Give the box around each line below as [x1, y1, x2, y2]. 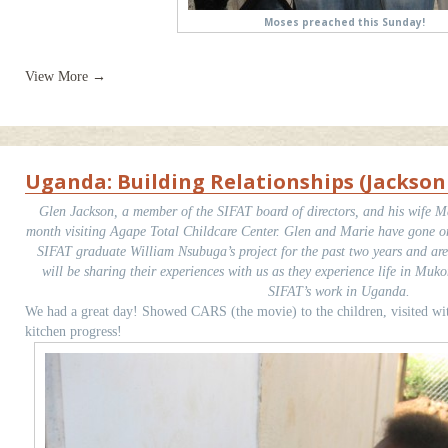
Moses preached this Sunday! [264, 15, 425, 29]
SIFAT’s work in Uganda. [267, 284, 410, 299]
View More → [25, 69, 106, 84]
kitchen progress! [25, 324, 122, 339]
